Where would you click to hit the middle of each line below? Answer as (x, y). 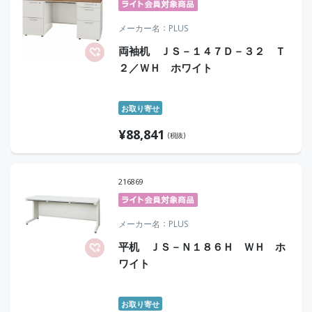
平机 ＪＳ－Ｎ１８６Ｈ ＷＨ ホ (202, 247)
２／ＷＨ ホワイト (165, 68)
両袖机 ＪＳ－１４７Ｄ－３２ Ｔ (202, 51)
